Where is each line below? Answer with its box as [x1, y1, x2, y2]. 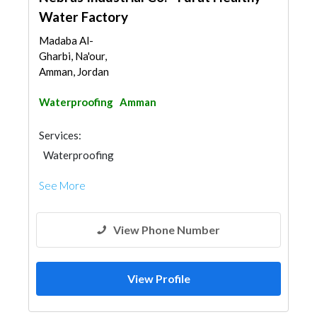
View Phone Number [113, 223, 220, 236]
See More [39, 179, 86, 192]
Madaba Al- [39, 34, 93, 47]
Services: [39, 129, 81, 142]
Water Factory [39, 8, 128, 25]
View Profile [127, 272, 190, 285]
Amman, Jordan [39, 65, 109, 78]
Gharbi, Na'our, [39, 50, 107, 62]
